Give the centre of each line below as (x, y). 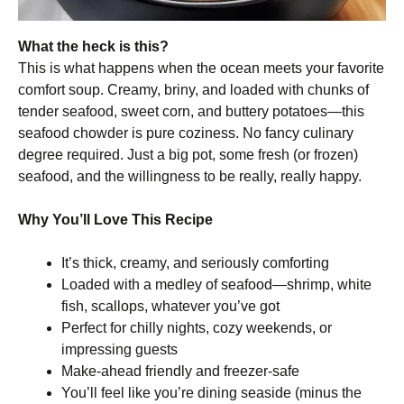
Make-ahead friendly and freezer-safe (180, 371)
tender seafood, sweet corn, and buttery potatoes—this (191, 111)
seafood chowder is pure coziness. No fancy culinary (186, 133)
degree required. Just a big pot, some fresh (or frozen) (188, 155)
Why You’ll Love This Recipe (115, 220)
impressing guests (119, 349)
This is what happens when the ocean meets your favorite (201, 68)
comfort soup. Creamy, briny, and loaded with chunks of (193, 90)
